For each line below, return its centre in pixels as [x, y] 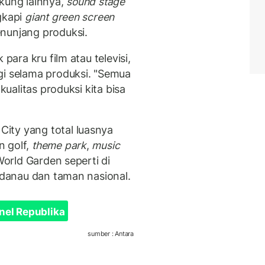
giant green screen [70, 17]
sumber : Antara [111, 233]
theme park [59, 146]
